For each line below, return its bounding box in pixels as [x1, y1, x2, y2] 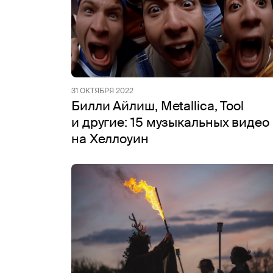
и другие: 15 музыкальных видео [71, 114, 269, 131]
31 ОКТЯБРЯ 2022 [71, 86, 133, 96]
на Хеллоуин [71, 130, 149, 147]
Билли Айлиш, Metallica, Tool [71, 97, 244, 115]
